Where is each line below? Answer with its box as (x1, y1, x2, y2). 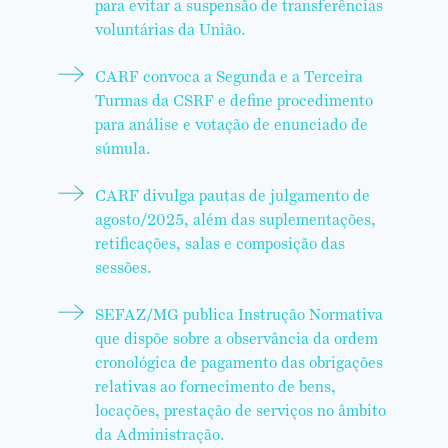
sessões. (95, 258, 151, 277)
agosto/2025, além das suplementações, (95, 210, 376, 229)
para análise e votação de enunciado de (95, 115, 368, 134)
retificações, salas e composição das (95, 234, 345, 253)
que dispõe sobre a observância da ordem (95, 329, 378, 348)
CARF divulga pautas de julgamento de (95, 186, 370, 205)
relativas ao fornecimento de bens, (95, 377, 336, 396)
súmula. (95, 139, 150, 158)
